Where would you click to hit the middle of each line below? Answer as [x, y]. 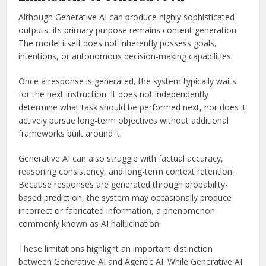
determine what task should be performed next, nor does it [132, 107]
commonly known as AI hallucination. [90, 223]
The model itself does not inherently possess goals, [118, 43]
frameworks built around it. [70, 133]
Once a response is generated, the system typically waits [128, 81]
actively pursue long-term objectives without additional [124, 120]
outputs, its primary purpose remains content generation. [129, 30]
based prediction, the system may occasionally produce [125, 197]
